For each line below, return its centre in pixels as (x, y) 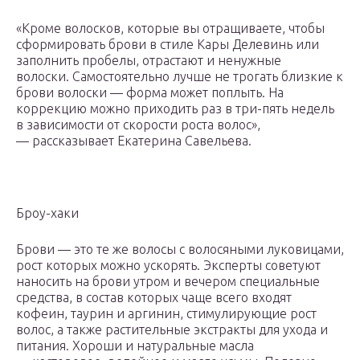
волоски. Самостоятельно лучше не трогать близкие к (180, 77)
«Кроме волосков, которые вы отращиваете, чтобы (170, 29)
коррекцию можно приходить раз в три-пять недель (175, 109)
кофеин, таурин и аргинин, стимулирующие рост (166, 314)
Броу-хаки (47, 213)
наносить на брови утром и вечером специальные (168, 282)
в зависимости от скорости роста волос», (138, 125)
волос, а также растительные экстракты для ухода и (172, 330)
